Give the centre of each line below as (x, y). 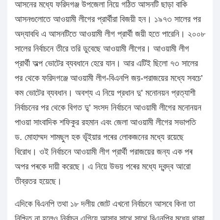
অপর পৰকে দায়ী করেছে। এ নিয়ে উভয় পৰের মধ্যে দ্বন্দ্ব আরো (103, 167)
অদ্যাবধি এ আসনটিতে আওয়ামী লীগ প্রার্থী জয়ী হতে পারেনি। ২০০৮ (110, 34)
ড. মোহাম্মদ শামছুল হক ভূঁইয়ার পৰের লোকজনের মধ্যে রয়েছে (99, 137)
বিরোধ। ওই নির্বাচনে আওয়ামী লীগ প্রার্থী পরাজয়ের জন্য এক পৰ (104, 152)
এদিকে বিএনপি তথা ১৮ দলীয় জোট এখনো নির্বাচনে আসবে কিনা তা (105, 204)
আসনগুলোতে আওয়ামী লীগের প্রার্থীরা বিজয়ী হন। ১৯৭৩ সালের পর (108, 19)
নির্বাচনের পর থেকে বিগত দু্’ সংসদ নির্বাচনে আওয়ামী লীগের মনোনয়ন (108, 108)
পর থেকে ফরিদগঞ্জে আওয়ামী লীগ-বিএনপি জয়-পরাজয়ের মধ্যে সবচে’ (109, 78)
